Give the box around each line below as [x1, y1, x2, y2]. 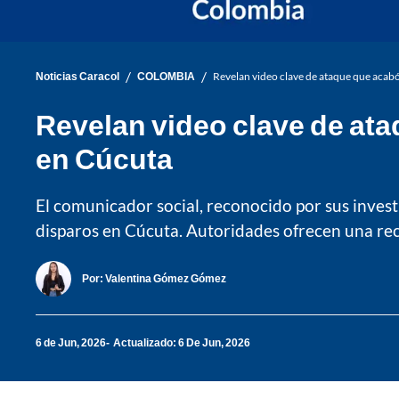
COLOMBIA [137, 69, 195, 84]
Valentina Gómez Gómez [105, 272, 226, 286]
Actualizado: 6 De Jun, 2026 [113, 336, 250, 350]
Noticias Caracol [36, 69, 119, 84]
